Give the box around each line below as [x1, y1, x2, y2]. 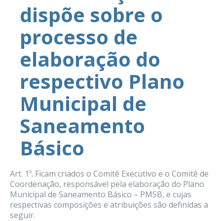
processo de [20, 23, 138, 50]
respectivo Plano [20, 68, 184, 95]
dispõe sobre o [20, 1, 163, 28]
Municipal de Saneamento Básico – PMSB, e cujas [10, 189, 191, 200]
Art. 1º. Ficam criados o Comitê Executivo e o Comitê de [10, 168, 209, 179]
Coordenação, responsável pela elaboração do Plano [10, 179, 204, 189]
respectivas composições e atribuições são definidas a [10, 199, 208, 210]
